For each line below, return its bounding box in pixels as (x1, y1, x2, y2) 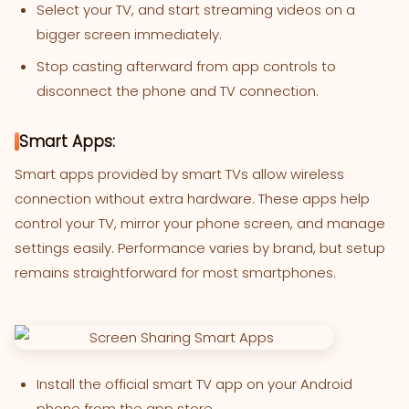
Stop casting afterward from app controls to (37, 57, 336, 76)
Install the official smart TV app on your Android (37, 374, 352, 393)
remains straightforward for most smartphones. (15, 263, 336, 282)
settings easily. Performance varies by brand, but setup (15, 238, 385, 257)
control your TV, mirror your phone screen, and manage (15, 214, 385, 233)
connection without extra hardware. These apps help (15, 189, 370, 208)
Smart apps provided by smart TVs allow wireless (15, 164, 344, 184)
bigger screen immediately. (37, 25, 222, 44)
